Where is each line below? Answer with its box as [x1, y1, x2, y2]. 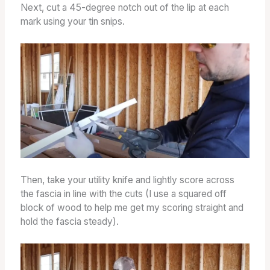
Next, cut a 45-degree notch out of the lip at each [20, 2, 229, 14]
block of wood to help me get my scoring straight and [20, 202, 243, 214]
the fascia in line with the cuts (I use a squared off [20, 188, 227, 200]
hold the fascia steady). [20, 216, 119, 228]
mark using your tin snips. [20, 16, 125, 28]
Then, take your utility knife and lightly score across [20, 174, 234, 186]
